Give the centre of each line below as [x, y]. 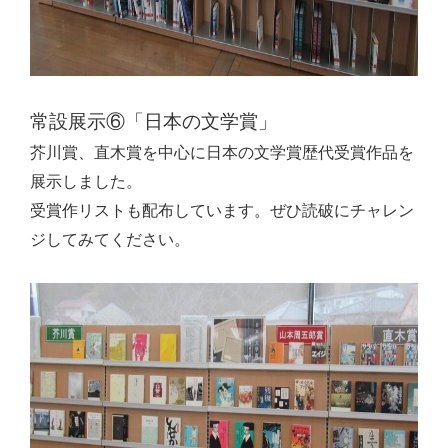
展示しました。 [86, 181]
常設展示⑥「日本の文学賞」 [153, 121]
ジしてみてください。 [110, 239]
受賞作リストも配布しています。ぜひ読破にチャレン [222, 210]
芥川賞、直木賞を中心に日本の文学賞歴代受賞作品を [222, 152]
